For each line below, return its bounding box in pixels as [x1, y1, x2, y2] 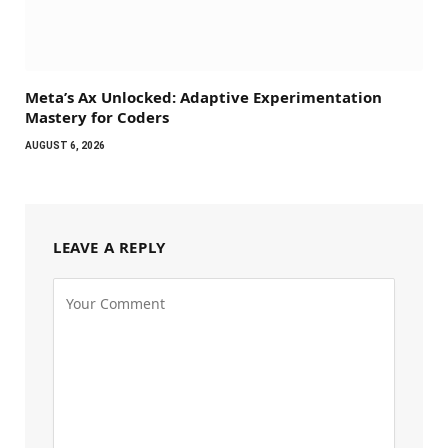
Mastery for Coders [25, 107, 169, 128]
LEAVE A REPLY [53, 237, 166, 258]
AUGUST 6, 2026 [25, 140, 105, 152]
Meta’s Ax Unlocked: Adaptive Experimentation [25, 87, 382, 108]
